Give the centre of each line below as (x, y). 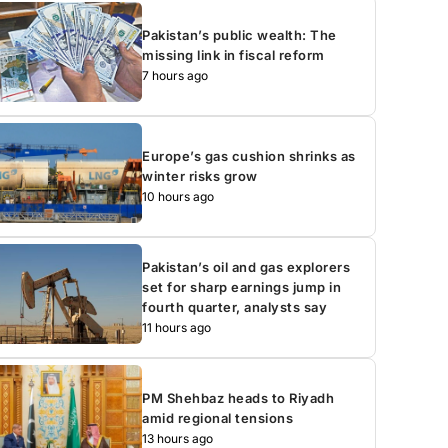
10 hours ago (178, 196)
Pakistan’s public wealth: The (239, 34)
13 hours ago (178, 438)
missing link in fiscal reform (233, 54)
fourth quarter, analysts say (235, 306)
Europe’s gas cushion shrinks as (249, 155)
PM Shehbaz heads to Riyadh (238, 397)
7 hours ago (175, 75)
